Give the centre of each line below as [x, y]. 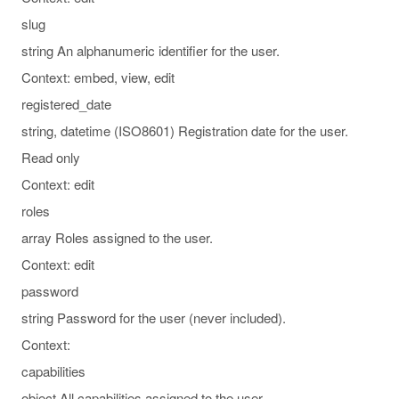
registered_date [66, 103]
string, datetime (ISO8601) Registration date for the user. [185, 130]
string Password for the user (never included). [154, 317]
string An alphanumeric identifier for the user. [151, 50]
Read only [51, 157]
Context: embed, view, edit [98, 77]
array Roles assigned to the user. [117, 237]
